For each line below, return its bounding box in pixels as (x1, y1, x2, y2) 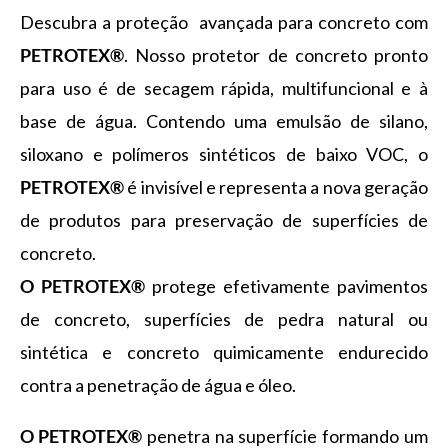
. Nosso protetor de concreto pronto (124, 44, 428, 66)
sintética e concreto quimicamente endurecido (20, 341, 428, 363)
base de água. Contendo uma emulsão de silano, (20, 110, 428, 132)
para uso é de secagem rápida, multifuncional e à (20, 77, 428, 99)
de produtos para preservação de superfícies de (20, 209, 428, 231)
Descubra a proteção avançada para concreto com (20, 11, 428, 33)
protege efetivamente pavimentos (145, 275, 428, 297)
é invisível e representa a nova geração (124, 176, 428, 198)
